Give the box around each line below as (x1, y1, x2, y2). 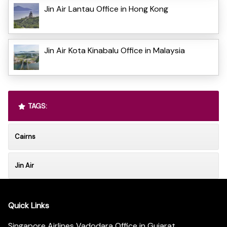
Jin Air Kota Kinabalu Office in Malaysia (44, 45, 185, 56)
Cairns (15, 132, 35, 141)
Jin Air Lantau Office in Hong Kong (44, 3, 168, 14)
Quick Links (8, 200, 49, 211)
